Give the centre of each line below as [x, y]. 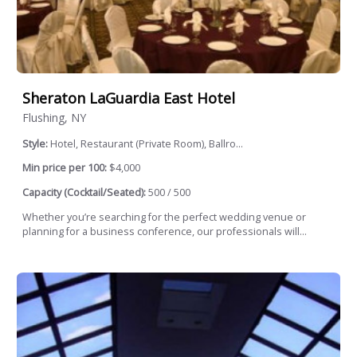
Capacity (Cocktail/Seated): [84, 193]
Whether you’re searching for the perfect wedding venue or [164, 217]
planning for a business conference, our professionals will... [165, 231]
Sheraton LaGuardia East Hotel [129, 98]
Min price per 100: [65, 168]
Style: [36, 143]
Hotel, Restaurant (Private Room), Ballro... [147, 143]
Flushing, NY [54, 117]
